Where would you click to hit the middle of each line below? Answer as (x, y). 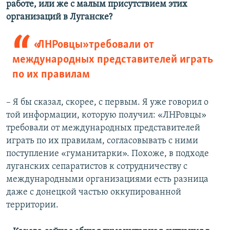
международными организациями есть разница (107, 180)
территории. (32, 205)
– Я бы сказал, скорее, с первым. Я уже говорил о (107, 103)
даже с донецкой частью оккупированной (94, 193)
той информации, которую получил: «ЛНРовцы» (106, 116)
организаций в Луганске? (59, 17)
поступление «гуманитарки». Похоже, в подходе (108, 154)
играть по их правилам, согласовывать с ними (102, 141)
